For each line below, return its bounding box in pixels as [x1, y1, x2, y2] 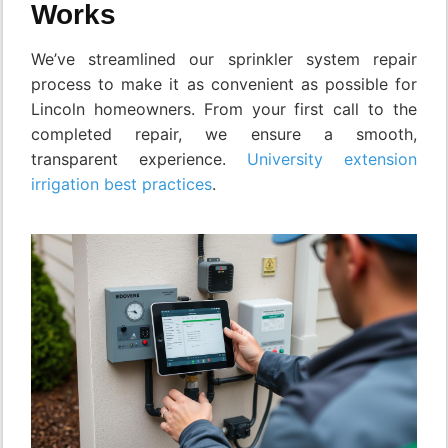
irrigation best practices [31, 174, 212, 195]
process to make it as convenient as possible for [31, 74, 417, 95]
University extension [247, 149, 417, 170]
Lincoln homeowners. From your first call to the [31, 99, 417, 120]
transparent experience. [31, 149, 247, 170]
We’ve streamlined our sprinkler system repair [31, 49, 417, 70]
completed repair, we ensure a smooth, [31, 124, 417, 145]
